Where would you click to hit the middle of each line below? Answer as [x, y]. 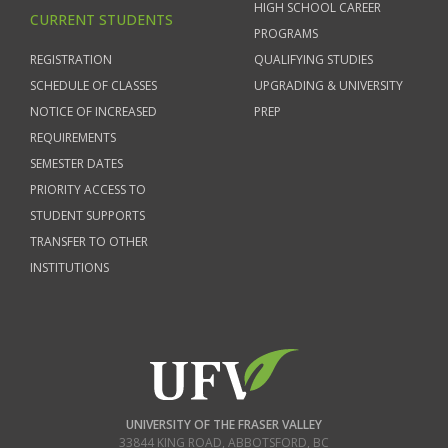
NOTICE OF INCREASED [93, 111]
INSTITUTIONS [69, 267]
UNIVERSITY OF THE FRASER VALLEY [224, 424]
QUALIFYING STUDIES [313, 59]
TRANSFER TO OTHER [89, 241]
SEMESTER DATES [76, 163]
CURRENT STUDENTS [101, 19]
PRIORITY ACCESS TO [88, 189]
